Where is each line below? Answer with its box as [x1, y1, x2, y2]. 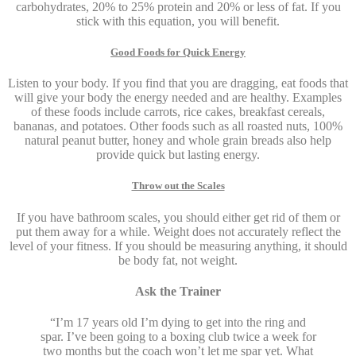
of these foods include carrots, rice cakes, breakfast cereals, [31, 105, 325, 119]
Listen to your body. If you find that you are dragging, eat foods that [8, 76, 348, 91]
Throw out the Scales [131, 180, 225, 192]
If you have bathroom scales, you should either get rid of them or [16, 210, 340, 224]
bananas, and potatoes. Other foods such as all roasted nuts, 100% [14, 119, 342, 133]
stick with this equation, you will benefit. [76, 14, 280, 28]
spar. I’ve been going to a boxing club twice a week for [40, 330, 316, 344]
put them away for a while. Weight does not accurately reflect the [15, 224, 341, 238]
